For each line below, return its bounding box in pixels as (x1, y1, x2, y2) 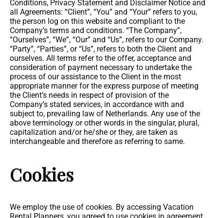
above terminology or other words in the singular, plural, (10, 118, 199, 127)
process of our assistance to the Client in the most (10, 72, 181, 81)
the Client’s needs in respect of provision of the (10, 91, 169, 100)
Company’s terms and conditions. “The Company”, (10, 26, 182, 35)
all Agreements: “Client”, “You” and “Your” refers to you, (10, 7, 197, 17)
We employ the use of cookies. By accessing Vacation (10, 202, 194, 212)
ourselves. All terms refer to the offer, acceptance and (10, 54, 191, 63)
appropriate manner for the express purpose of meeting (10, 81, 199, 91)
